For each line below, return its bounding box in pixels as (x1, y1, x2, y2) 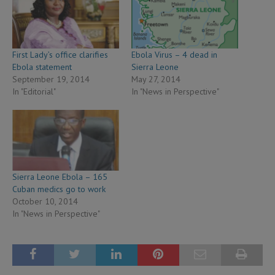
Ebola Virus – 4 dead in (131, 49, 217, 61)
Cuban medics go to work (12, 184, 106, 195)
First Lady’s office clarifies (12, 49, 108, 61)
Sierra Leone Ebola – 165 (12, 171, 107, 183)
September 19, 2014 (12, 74, 90, 85)
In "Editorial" (12, 86, 56, 98)
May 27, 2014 (131, 74, 180, 85)
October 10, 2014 (12, 196, 78, 207)
